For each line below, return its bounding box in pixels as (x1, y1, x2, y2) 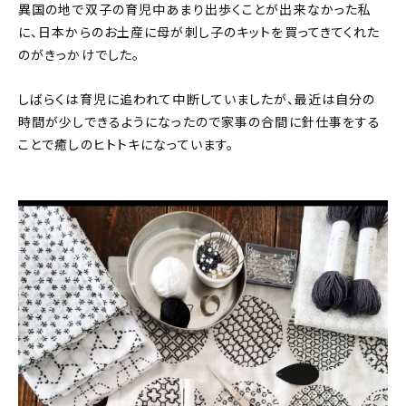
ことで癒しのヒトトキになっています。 (18, 137, 235, 154)
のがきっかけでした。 (18, 47, 140, 64)
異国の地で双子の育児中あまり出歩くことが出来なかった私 (18, 2, 372, 19)
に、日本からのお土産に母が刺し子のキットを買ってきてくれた (18, 24, 381, 42)
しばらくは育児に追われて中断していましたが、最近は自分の (18, 92, 376, 109)
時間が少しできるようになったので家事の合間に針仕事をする (18, 114, 382, 131)
